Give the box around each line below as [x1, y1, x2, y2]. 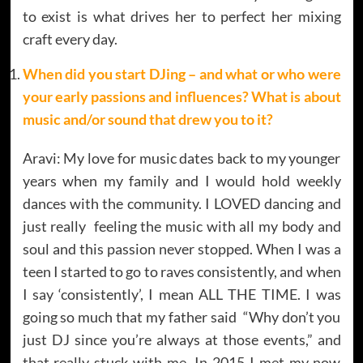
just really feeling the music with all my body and [22, 216, 341, 235]
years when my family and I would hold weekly [22, 171, 341, 190]
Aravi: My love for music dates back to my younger [22, 148, 341, 167]
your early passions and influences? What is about [22, 87, 341, 105]
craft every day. [22, 29, 117, 48]
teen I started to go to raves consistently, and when [22, 262, 341, 280]
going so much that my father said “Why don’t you [22, 307, 341, 326]
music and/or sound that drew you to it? [22, 109, 273, 128]
